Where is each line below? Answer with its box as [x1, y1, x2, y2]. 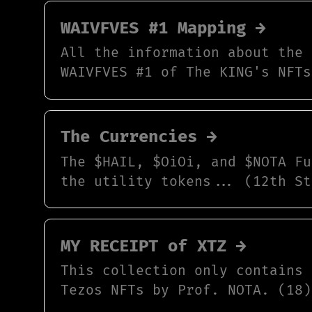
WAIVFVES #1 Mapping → [61, 17, 266, 38]
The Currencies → [61, 127, 217, 148]
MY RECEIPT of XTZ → [61, 235, 247, 256]
